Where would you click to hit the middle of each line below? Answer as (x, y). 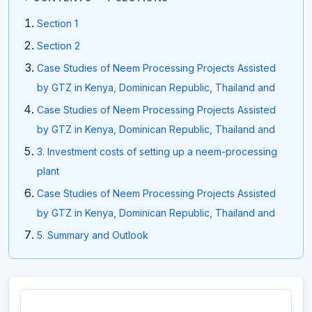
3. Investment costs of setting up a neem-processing (157, 152)
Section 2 (58, 46)
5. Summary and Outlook (93, 235)
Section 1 (57, 24)
